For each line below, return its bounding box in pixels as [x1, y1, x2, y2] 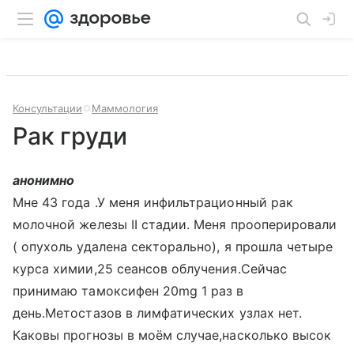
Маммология [92, 102, 158, 115]
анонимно [13, 172, 75, 188]
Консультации [13, 102, 82, 115]
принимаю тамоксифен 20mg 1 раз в [13, 283, 244, 299]
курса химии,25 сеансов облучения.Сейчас [13, 261, 287, 277]
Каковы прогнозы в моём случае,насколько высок [13, 327, 332, 343]
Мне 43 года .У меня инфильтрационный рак [13, 194, 293, 210]
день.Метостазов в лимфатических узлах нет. [13, 305, 303, 321]
